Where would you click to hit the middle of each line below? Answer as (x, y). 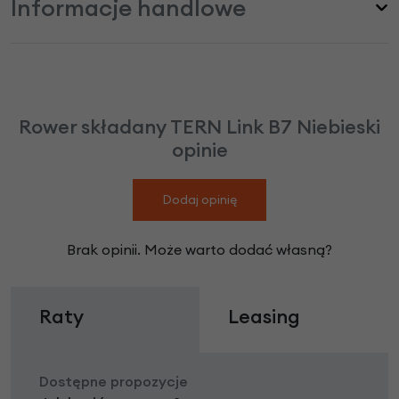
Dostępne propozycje (114, 381)
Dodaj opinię (199, 199)
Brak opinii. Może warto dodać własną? (199, 249)
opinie (199, 149)
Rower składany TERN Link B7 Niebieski (199, 126)
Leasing (264, 316)
